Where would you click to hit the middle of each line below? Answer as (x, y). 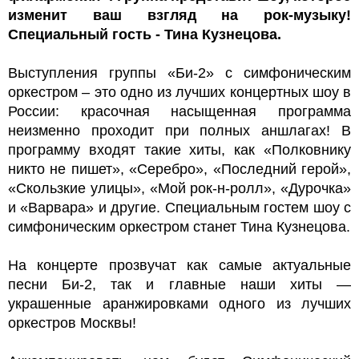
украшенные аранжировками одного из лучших (179, 303)
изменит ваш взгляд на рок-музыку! (179, 15)
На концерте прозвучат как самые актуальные (179, 265)
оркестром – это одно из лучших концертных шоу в (179, 92)
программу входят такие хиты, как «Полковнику (179, 149)
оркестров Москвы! (72, 323)
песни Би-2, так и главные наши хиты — (179, 284)
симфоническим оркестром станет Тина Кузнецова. (179, 226)
